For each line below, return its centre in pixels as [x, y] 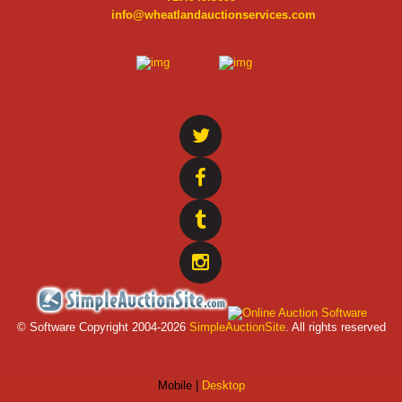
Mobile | [179, 385]
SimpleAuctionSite [237, 327]
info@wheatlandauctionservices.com [213, 14]
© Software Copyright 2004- [88, 327]
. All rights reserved [335, 327]
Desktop [223, 385]
